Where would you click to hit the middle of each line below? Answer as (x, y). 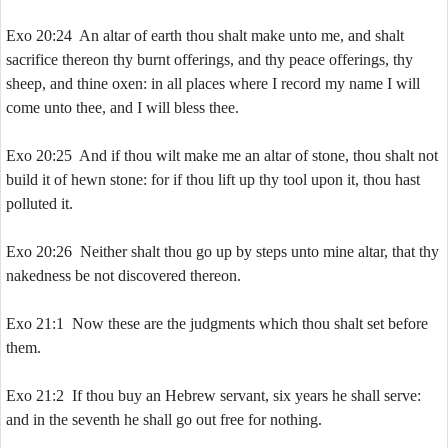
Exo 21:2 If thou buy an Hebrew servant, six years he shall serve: (213, 395)
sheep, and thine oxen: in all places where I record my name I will (213, 83)
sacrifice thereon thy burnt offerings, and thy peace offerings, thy (209, 59)
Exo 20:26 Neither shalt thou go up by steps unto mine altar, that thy (222, 251)
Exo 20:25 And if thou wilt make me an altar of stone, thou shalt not (222, 155)
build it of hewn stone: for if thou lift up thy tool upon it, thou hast (213, 179)
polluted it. (39, 203)
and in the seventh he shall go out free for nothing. (164, 419)
